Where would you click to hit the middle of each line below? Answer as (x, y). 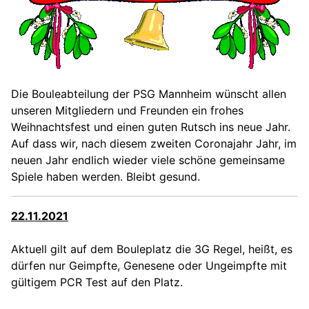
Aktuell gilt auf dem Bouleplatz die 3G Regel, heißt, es (152, 249)
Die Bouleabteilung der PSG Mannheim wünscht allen (149, 93)
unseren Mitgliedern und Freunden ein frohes (127, 110)
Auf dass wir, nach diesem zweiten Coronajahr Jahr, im (154, 143)
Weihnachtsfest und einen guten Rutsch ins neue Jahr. (151, 127)
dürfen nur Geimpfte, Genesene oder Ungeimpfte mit (149, 265)
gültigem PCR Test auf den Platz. (97, 282)
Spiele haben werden (66, 176)
